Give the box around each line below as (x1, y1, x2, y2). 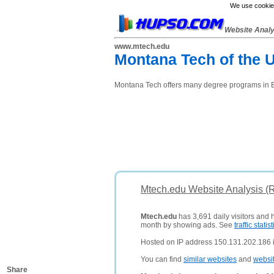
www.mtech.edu (114, 42, 169, 51)
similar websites (183, 255, 237, 264)
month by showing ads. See (141, 221, 234, 229)
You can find (141, 255, 183, 264)
